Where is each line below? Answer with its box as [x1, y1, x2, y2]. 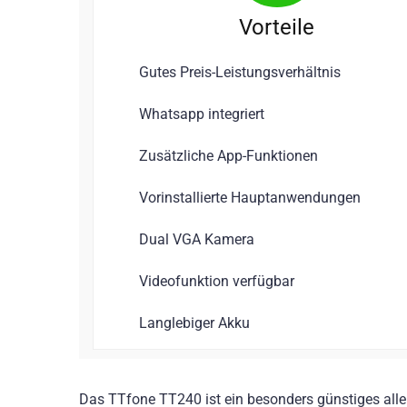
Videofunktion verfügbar [139, 272, 294, 290]
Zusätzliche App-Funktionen [139, 146, 318, 164]
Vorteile [239, 14, 314, 40]
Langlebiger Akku [139, 313, 250, 332]
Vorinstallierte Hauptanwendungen [139, 188, 361, 206]
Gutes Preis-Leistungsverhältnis [139, 63, 341, 81]
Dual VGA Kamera [139, 230, 254, 248]
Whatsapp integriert [139, 104, 264, 123]
